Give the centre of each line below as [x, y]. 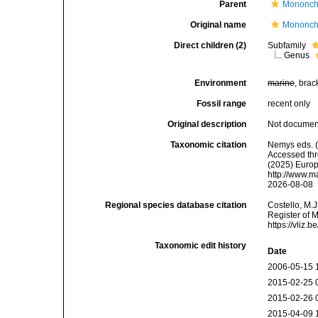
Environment [221, 83]
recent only [289, 104]
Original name [219, 25]
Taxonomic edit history [201, 246]
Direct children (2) [210, 45]
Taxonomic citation [209, 145]
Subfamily [288, 45]
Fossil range [222, 104]
